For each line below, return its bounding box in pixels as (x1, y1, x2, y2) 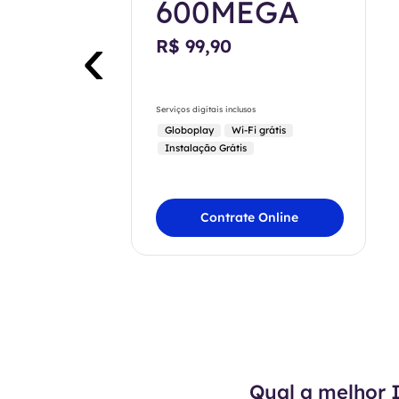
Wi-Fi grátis (231, 124, 286, 136)
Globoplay (164, 124, 214, 136)
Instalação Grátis (164, 142, 247, 154)
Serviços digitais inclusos (155, 104, 256, 114)
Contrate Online (200, 209, 299, 225)
